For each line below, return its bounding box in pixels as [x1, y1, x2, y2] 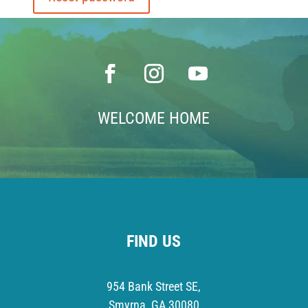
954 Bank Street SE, [107, 279, 201, 294]
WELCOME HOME [98, 109, 210, 128]
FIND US [126, 232, 181, 251]
